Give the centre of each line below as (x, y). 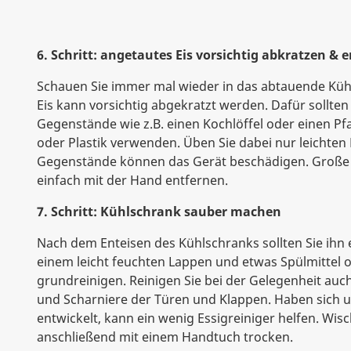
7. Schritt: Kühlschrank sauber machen (159, 212)
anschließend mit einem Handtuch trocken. (165, 337)
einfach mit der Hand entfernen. (132, 180)
